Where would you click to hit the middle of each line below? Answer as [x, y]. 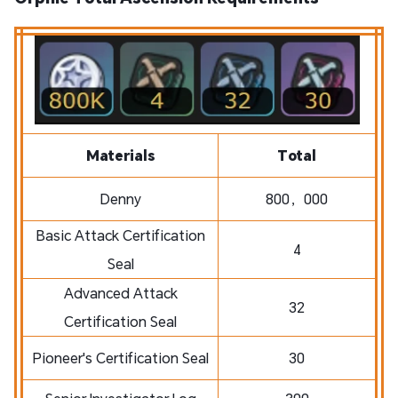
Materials [120, 155]
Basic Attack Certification [120, 235]
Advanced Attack [120, 292]
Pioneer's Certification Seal [120, 357]
